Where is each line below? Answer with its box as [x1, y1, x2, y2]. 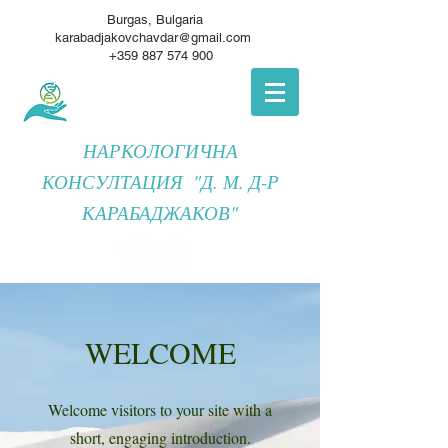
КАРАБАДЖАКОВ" [82, 200, 238, 225]
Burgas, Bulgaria [98, 12, 223, 27]
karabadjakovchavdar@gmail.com [54, 30, 251, 45]
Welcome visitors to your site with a [48, 399, 272, 420]
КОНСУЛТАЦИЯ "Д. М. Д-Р [41, 169, 279, 194]
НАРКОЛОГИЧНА [82, 138, 238, 163]
